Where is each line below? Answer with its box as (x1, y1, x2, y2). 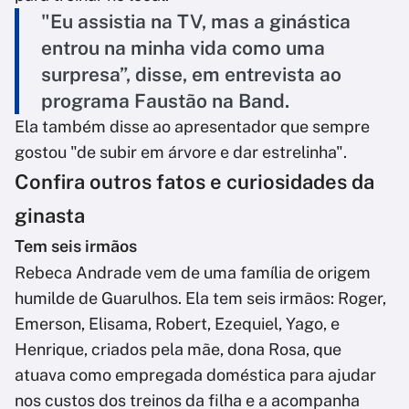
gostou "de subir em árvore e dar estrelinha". (15, 142, 347, 163)
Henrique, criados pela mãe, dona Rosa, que (15, 340, 341, 360)
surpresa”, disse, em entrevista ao (41, 63, 341, 87)
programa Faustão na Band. (41, 89, 289, 113)
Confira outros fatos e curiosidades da (15, 170, 374, 194)
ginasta (15, 204, 85, 228)
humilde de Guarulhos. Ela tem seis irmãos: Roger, (15, 288, 386, 309)
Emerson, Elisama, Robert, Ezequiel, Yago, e (15, 314, 340, 334)
